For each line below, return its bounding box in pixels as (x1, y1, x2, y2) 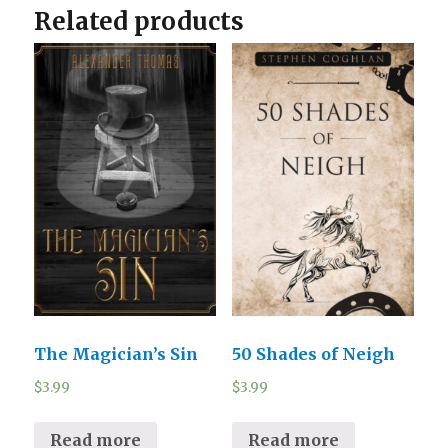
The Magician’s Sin (34, 343, 199, 364)
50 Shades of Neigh (231, 343, 395, 364)
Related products (34, 5, 245, 37)
